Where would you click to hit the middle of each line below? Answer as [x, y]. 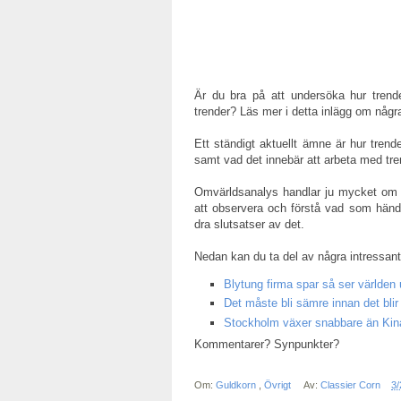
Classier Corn [352, 385]
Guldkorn [237, 385]
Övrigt [279, 385]
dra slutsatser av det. [249, 225]
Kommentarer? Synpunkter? [267, 345]
